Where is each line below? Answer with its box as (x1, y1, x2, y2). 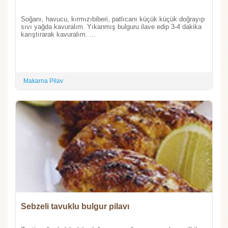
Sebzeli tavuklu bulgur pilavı (21, 202, 129, 211)
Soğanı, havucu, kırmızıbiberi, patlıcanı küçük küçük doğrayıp (21, 15, 205, 23)
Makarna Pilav (23, 77, 63, 84)
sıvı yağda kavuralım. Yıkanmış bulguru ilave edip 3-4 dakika (21, 22, 202, 31)
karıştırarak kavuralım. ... (21, 30, 96, 38)
